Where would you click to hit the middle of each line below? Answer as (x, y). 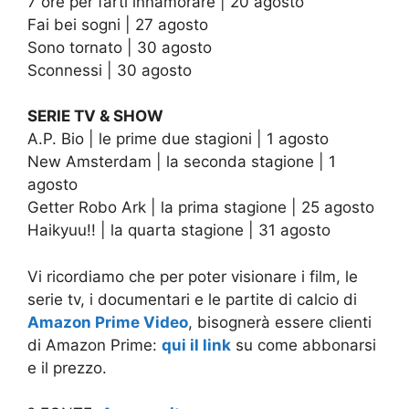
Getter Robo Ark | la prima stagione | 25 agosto (201, 208)
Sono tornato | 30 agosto (120, 47)
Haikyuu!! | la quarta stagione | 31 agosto (179, 231)
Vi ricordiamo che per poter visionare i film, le (193, 276)
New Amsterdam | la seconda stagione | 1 (182, 162)
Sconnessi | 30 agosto (110, 70)
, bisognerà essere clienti (280, 322)
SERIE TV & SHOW (95, 116)
